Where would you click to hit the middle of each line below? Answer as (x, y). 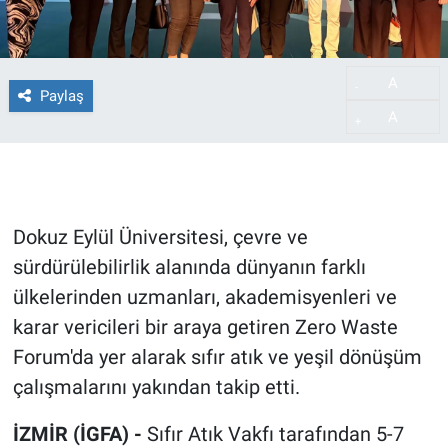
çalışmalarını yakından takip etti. (156, 387)
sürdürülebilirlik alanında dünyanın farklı (189, 267)
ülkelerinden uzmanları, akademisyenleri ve (204, 297)
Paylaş (61, 95)
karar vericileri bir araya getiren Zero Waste (205, 327)
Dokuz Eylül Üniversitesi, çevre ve (160, 237)
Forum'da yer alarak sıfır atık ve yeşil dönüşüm (217, 357)
